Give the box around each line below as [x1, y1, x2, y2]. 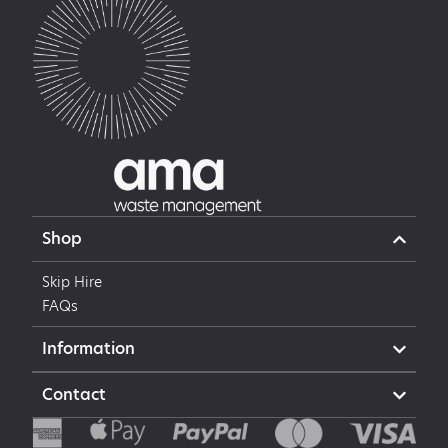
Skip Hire [42, 272, 102, 293]
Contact [42, 383, 106, 407]
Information [42, 337, 135, 361]
